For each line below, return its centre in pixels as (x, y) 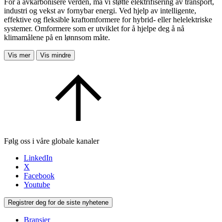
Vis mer (19, 55)
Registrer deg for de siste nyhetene (58, 203)
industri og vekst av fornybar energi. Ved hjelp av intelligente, (100, 11)
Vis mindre (55, 55)
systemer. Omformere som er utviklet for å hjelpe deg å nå (94, 29)
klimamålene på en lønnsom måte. (57, 38)
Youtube (37, 185)
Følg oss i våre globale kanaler (52, 141)
